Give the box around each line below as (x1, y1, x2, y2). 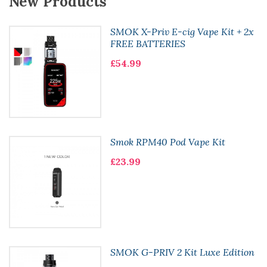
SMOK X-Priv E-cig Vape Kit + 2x (110, 26, 254, 38)
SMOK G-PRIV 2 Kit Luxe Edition (110, 246, 254, 258)
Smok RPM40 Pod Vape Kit (110, 135, 225, 148)
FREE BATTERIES (110, 38, 185, 50)
